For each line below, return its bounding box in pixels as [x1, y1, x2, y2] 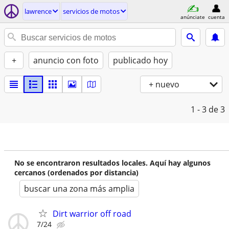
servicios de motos [63, 7, 120, 16]
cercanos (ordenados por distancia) [14, 168, 139, 177]
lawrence [25, 7, 52, 16]
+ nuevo [149, 79, 179, 90]
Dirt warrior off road [53, 208, 131, 219]
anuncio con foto [33, 55, 99, 66]
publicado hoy [113, 55, 168, 66]
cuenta [208, 13, 225, 20]
